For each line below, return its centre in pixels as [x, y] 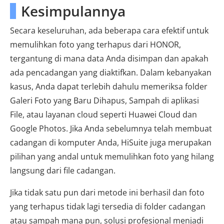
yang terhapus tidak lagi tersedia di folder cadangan [108, 207]
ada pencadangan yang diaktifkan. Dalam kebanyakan [111, 73]
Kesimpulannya [73, 11]
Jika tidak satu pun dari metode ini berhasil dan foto [107, 193]
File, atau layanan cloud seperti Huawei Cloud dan [103, 115]
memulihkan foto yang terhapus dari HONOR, [95, 45]
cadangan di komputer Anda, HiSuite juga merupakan [111, 143]
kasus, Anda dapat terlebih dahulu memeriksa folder [109, 87]
